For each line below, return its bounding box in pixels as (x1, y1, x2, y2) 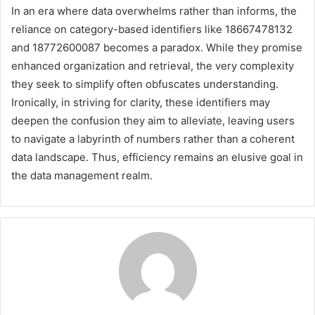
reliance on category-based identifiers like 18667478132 (11, 22, 292, 36)
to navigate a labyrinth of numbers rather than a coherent (11, 131, 295, 146)
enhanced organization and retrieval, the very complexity (11, 58, 294, 72)
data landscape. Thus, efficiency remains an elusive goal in (11, 150, 303, 164)
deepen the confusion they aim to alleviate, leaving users (11, 113, 295, 127)
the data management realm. (11, 168, 153, 182)
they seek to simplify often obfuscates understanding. (11, 77, 278, 91)
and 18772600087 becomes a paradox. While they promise (11, 40, 302, 54)
